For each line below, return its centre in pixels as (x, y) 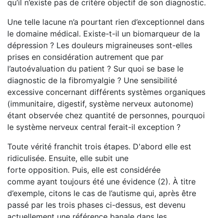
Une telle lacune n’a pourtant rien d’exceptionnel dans (106, 22)
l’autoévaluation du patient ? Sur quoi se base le (95, 69)
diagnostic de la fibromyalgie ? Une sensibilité (92, 80)
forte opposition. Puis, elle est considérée (84, 170)
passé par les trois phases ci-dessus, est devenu (96, 205)
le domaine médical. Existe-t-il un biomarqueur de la (104, 34)
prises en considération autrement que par (85, 57)
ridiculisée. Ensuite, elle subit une (68, 158)
